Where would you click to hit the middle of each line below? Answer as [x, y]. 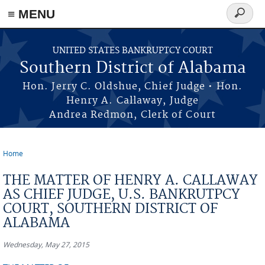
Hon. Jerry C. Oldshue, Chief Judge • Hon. [132, 86]
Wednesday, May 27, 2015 [46, 244]
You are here [36, 162]
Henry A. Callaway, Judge [132, 101]
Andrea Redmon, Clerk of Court [132, 115]
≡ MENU [31, 14]
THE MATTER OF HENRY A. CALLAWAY [130, 180]
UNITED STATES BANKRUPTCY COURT [132, 51]
